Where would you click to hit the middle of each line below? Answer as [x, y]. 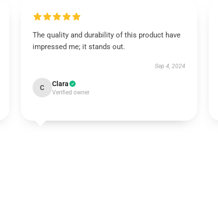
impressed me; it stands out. [79, 47]
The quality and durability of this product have [106, 35]
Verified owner [71, 92]
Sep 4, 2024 [170, 66]
